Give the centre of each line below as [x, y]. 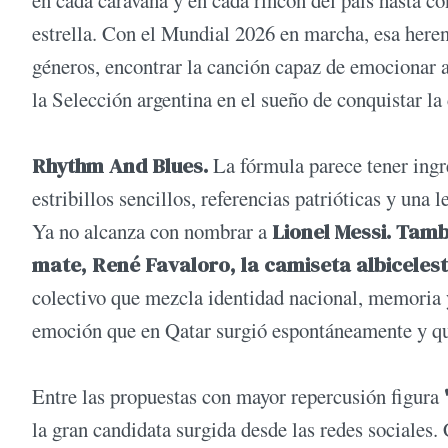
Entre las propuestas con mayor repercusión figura [238, 396]
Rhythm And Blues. [122, 166]
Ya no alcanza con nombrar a [152, 231]
